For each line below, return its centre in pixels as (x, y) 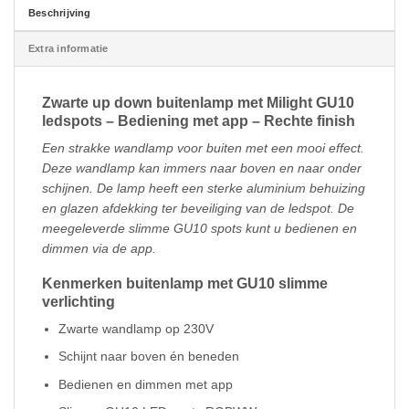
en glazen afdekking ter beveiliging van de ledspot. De (198, 208)
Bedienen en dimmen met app (146, 384)
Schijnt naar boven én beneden (149, 357)
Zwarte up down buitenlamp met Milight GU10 (198, 102)
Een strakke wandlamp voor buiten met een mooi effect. (203, 147)
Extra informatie (68, 48)
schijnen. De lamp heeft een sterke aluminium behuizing (204, 188)
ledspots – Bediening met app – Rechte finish (199, 121)
